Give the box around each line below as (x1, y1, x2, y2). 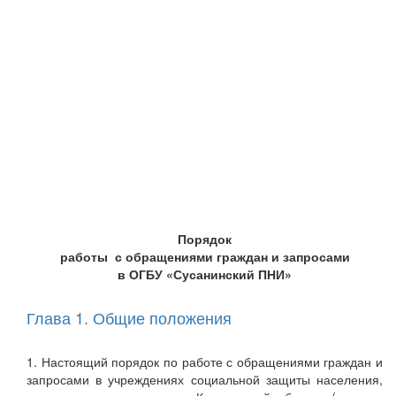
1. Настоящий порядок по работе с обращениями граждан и (27, 353, 383, 371)
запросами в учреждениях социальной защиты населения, (27, 370, 383, 389)
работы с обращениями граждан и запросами (59, 247, 350, 266)
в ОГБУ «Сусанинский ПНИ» (118, 265, 292, 284)
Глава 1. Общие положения (27, 306, 232, 330)
